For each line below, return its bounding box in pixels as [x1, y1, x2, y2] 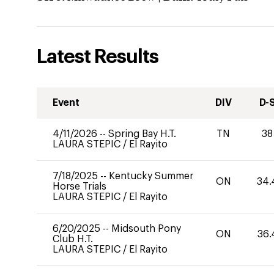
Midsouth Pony [111, 224, 181, 234]
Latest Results [37, 47, 158, 67]
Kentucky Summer [109, 171, 193, 181]
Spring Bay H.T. [108, 129, 176, 139]
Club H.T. [53, 234, 93, 244]
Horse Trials [53, 182, 106, 191]
